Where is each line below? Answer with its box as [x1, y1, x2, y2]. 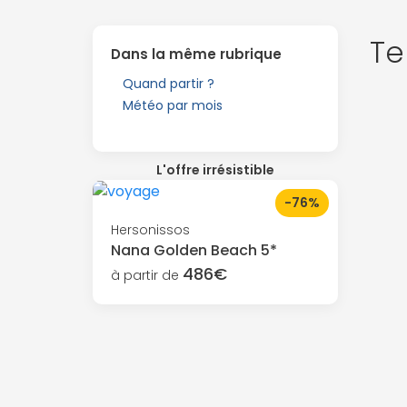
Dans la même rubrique [111, 45, 282, 64]
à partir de [111, 265, 183, 284]
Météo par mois [123, 96, 223, 114]
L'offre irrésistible [156, 161, 274, 179]
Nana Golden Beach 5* [111, 239, 277, 261]
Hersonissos [111, 220, 190, 239]
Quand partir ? [123, 74, 214, 93]
